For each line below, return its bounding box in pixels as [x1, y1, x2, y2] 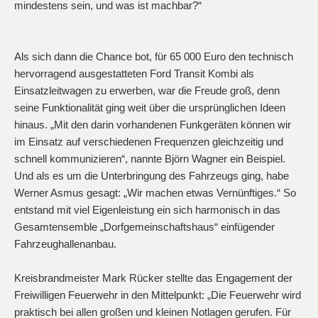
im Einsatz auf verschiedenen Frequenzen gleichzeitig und [14, 136, 283, 148]
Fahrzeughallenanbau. [14, 238, 116, 251]
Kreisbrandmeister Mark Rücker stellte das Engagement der [14, 272, 292, 285]
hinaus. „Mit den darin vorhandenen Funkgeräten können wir [14, 119, 291, 131]
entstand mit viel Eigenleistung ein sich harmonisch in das [14, 204, 280, 216]
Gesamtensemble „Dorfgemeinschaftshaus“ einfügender [14, 221, 275, 234]
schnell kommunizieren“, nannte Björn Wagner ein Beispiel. [14, 153, 285, 165]
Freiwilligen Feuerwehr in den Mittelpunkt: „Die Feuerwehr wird [14, 289, 301, 302]
